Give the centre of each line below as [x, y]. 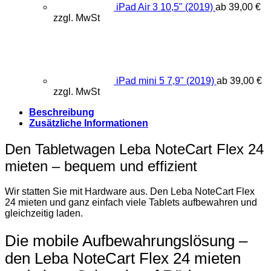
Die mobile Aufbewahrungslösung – [126, 240]
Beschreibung [62, 112]
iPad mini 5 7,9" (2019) [165, 81]
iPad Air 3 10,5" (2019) [165, 7]
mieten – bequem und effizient [101, 166]
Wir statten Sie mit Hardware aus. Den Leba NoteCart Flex [130, 192]
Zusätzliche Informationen [89, 123]
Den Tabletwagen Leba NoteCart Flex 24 [134, 149]
